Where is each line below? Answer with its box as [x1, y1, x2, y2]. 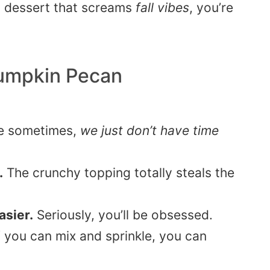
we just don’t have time [80, 123, 219, 139]
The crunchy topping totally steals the [3, 165, 234, 181]
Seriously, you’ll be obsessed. [33, 207, 213, 223]
